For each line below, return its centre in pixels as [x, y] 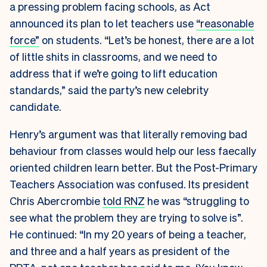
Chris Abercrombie [56, 200]
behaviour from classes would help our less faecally [133, 150]
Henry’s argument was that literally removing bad [128, 133]
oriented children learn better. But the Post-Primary [133, 167]
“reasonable [225, 23]
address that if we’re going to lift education [114, 73]
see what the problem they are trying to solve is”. [126, 217]
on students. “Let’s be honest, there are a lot [147, 39]
